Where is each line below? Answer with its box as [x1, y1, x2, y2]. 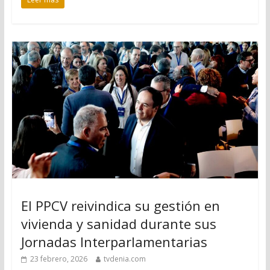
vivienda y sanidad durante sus [20, 215, 216, 233]
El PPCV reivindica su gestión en [20, 196, 220, 215]
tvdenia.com [103, 254, 146, 265]
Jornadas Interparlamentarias [20, 233, 207, 251]
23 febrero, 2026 [30, 254, 87, 265]
